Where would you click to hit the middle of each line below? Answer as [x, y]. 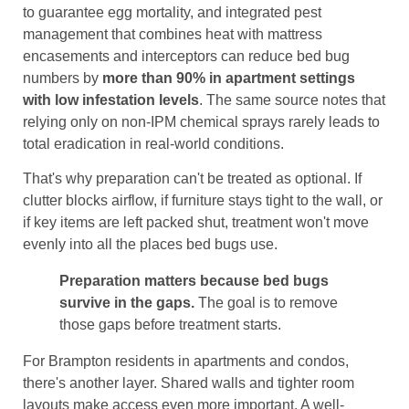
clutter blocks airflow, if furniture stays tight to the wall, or [203, 200]
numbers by [63, 78]
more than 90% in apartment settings [229, 78]
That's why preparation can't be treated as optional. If [192, 178]
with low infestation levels [111, 100]
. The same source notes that [292, 100]
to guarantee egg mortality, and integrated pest [172, 12]
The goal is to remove [266, 302]
